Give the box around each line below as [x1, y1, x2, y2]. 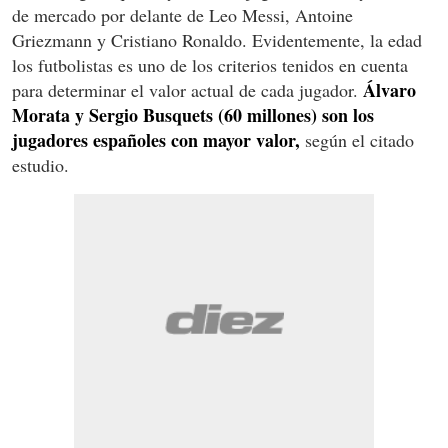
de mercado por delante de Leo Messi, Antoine [12, 3, 353, 28]
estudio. [12, 153, 69, 178]
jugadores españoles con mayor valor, [12, 127, 300, 154]
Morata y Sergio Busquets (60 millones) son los [12, 102, 374, 129]
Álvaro [363, 77, 416, 104]
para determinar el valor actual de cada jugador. [12, 78, 363, 103]
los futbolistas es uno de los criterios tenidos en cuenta [12, 53, 408, 78]
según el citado [300, 128, 414, 153]
